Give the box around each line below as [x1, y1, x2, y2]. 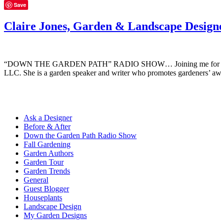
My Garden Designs [24, 211, 87, 220]
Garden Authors [24, 148, 74, 157]
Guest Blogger [24, 184, 69, 193]
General [24, 175, 48, 184]
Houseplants [24, 193, 62, 202]
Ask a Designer [24, 113, 72, 122]
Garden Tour [24, 157, 64, 166]
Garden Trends [24, 166, 70, 175]
